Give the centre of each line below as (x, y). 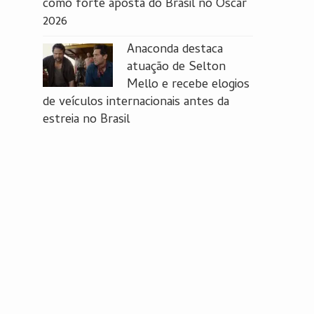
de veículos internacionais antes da (136, 103)
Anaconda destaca (175, 50)
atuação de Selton (176, 68)
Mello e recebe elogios (188, 85)
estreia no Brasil (86, 120)
